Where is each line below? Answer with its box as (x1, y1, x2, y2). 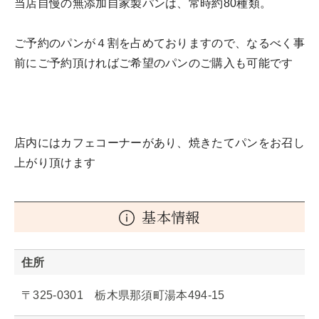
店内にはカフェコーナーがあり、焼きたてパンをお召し (14, 137, 305, 149)
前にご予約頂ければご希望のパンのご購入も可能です (14, 57, 293, 69)
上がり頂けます (14, 157, 96, 169)
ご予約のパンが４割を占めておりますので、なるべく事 (14, 37, 305, 49)
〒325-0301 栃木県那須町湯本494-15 (21, 289, 225, 301)
